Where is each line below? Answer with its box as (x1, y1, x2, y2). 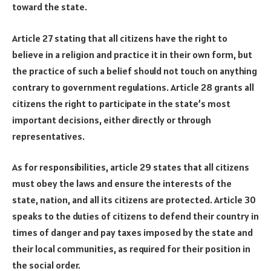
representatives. (12, 129, 85, 142)
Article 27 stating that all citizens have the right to (12, 31, 227, 44)
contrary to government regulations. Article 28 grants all (12, 80, 254, 93)
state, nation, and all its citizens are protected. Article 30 (12, 194, 256, 206)
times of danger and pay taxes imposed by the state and (12, 226, 253, 239)
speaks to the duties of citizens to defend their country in (12, 210, 259, 223)
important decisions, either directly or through (12, 113, 211, 126)
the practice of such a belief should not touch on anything (12, 64, 257, 77)
